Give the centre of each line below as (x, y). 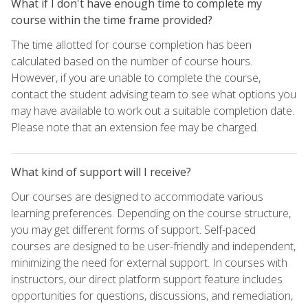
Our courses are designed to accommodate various (137, 196)
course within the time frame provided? (112, 20)
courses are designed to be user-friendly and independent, (153, 246)
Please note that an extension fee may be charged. (135, 127)
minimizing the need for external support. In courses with (149, 262)
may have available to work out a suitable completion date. (153, 110)
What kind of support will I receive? (101, 172)
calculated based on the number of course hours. (132, 61)
